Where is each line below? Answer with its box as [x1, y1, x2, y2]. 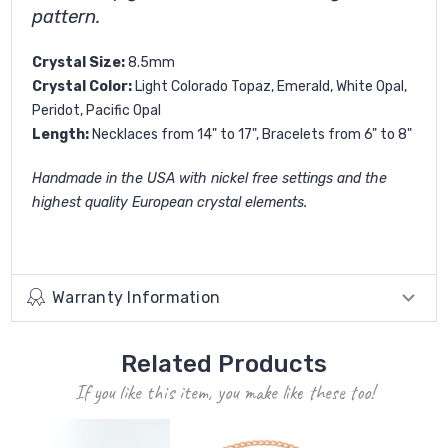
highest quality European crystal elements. [32, 193, 307, 211]
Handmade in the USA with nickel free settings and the [32, 169, 387, 187]
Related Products [121, 349, 327, 378]
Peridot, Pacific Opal [32, 101, 161, 119]
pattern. [32, 5, 106, 28]
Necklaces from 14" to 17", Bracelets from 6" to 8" [89, 125, 412, 143]
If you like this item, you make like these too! [74, 379, 374, 405]
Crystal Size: [32, 53, 125, 71]
